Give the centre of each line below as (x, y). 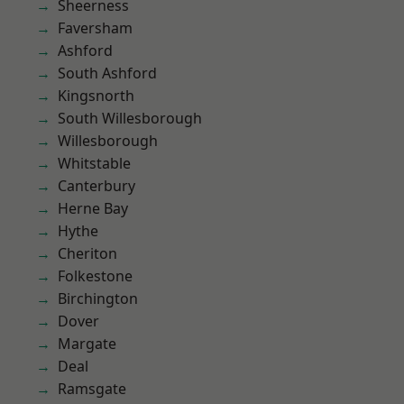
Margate (87, 344)
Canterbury (96, 186)
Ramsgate (92, 389)
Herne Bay (93, 208)
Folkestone (95, 276)
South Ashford (107, 73)
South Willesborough (130, 118)
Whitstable (94, 163)
